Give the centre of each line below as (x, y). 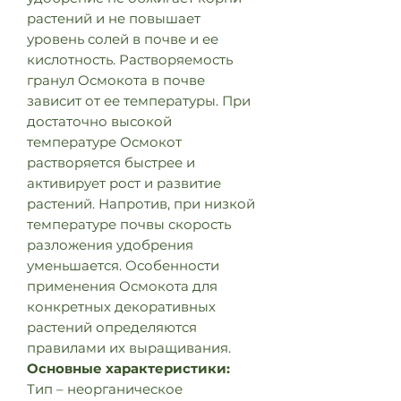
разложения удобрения (110, 245)
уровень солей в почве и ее (123, 39)
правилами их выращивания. (129, 348)
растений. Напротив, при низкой (141, 204)
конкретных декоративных (121, 307)
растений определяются (112, 327)
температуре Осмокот (104, 142)
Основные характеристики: (128, 368)
